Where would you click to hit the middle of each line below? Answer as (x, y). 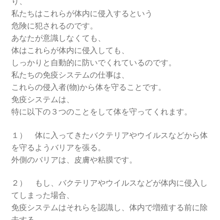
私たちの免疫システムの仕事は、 (70, 75)
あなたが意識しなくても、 (58, 38)
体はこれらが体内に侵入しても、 (70, 50)
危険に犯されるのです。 (54, 26)
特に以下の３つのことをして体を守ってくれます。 (101, 112)
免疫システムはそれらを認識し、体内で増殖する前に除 (109, 207)
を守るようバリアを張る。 (58, 147)
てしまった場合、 (42, 195)
